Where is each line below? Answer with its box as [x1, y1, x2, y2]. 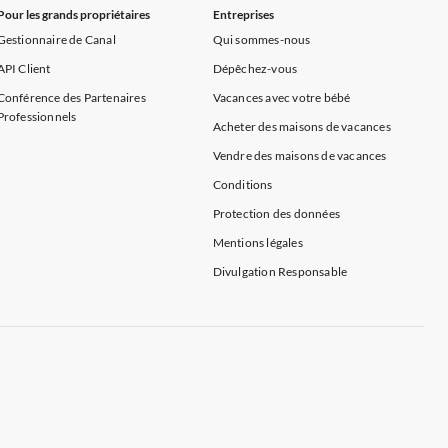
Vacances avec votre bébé [212, 90, 351, 105]
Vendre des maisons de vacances [212, 148, 387, 163]
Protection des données [212, 206, 340, 221]
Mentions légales [212, 235, 303, 250]
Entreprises [212, 7, 274, 22]
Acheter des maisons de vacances [212, 119, 391, 134]
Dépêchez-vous [212, 61, 298, 76]
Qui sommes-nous [212, 32, 311, 47]
